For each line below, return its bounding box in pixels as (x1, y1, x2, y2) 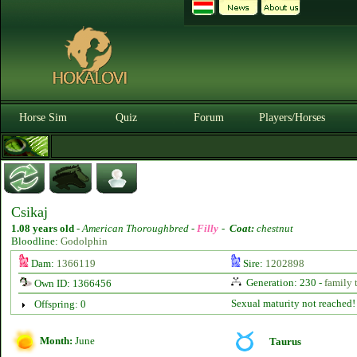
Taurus (269, 335, 301, 347)
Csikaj (11, 204, 48, 220)
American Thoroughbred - (82, 222, 197, 234)
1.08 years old (11, 222, 74, 234)
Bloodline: (11, 235, 61, 247)
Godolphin (61, 235, 108, 247)
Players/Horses (258, 112, 325, 124)
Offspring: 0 (33, 298, 86, 310)
